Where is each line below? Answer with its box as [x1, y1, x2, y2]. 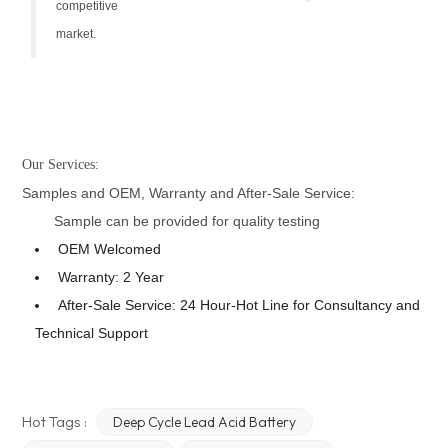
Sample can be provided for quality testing [54, 212, 321, 229]
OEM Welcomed [54, 240, 162, 257]
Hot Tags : [22, 411, 88, 431]
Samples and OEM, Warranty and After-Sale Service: [22, 184, 360, 201]
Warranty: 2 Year [54, 268, 165, 285]
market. [55, 26, 96, 41]
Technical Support [35, 324, 149, 341]
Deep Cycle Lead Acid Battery [113, 412, 297, 431]
